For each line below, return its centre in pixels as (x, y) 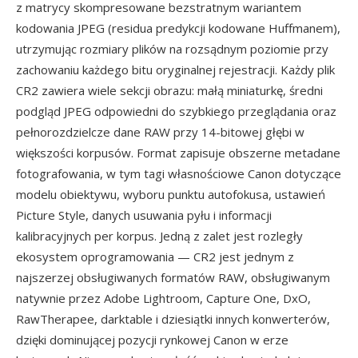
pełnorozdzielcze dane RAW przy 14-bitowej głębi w (160, 132)
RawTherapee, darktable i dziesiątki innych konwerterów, (173, 319)
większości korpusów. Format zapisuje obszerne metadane (178, 153)
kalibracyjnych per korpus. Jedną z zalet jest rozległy (159, 236)
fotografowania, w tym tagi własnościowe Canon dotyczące (179, 173)
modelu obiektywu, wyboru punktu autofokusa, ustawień (171, 194)
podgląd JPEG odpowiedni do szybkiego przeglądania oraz (176, 111)
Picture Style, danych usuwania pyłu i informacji (144, 215)
